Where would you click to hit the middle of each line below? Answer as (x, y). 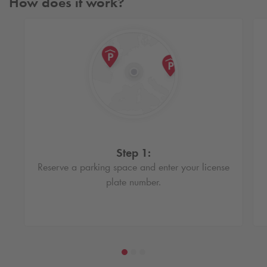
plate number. (133, 181)
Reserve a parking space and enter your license (133, 167)
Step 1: (133, 152)
